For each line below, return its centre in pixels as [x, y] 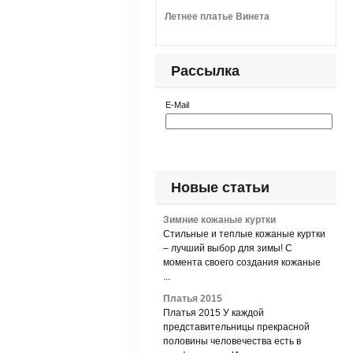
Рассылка [205, 71]
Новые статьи [220, 188]
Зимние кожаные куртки [219, 220]
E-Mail [177, 105]
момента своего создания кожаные [242, 262]
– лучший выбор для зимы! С [228, 248]
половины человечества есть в [232, 341]
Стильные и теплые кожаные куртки [244, 234]
